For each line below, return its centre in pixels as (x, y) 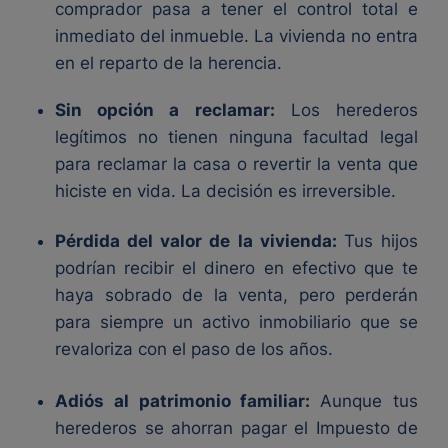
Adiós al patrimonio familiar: (188, 401)
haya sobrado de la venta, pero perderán (236, 295)
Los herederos (346, 110)
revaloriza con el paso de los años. (194, 349)
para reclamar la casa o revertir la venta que (236, 164)
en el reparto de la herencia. (168, 63)
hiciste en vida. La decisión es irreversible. (225, 191)
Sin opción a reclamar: (165, 110)
